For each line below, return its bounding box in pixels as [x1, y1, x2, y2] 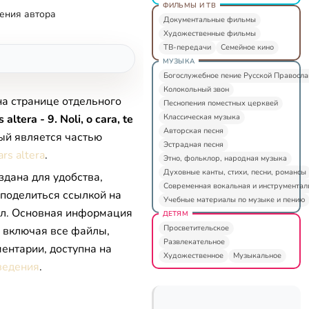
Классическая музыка [163, 111, 240, 122]
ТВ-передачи [163, 41, 211, 52]
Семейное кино [220, 41, 274, 52]
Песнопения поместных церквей [163, 97, 278, 108]
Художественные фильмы [163, 28, 256, 39]
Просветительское [163, 222, 229, 233]
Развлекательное [163, 236, 225, 247]
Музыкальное [232, 250, 281, 261]
